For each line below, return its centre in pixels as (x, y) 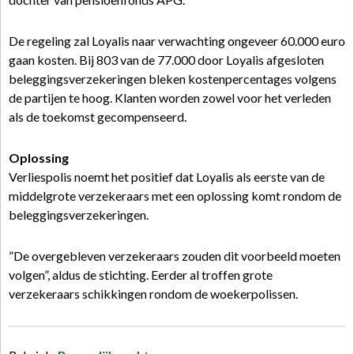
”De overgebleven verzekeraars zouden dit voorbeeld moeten (175, 256)
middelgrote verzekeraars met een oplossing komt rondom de (175, 196)
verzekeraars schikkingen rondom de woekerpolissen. (153, 294)
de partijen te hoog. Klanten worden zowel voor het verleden (170, 98)
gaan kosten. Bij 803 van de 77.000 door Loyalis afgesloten (166, 60)
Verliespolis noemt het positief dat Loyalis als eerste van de (167, 177)
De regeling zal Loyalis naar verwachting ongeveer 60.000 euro (177, 41)
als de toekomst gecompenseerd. (98, 117)
